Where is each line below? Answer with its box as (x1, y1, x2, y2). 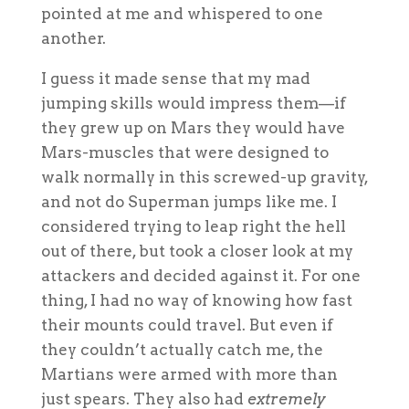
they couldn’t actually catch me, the (40, 340, 323, 359)
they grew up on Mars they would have (40, 118, 345, 137)
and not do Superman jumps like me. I (40, 192, 337, 211)
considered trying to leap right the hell (40, 216, 346, 236)
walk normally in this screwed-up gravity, (40, 167, 368, 186)
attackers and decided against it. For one (40, 266, 361, 285)
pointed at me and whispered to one (40, 4, 323, 23)
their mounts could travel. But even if (40, 315, 333, 334)
